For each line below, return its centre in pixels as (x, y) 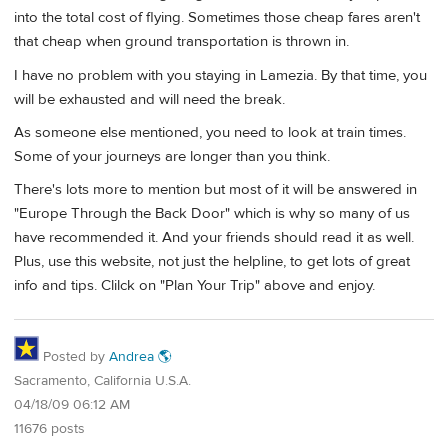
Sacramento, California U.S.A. (102, 381)
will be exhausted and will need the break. (149, 99)
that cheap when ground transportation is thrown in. (181, 42)
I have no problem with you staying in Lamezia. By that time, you (220, 75)
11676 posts (49, 429)
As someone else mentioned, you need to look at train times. (210, 132)
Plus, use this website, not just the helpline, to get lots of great (212, 262)
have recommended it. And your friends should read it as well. (214, 238)
